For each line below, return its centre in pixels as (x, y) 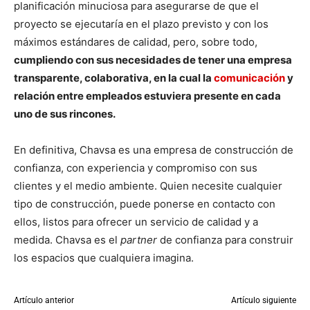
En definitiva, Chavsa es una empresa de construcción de (154, 149)
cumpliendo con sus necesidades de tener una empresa (153, 60)
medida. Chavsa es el (67, 239)
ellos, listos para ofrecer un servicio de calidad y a (136, 221)
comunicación (249, 77)
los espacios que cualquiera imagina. (104, 257)
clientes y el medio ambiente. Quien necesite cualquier (148, 185)
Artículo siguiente (263, 300)
